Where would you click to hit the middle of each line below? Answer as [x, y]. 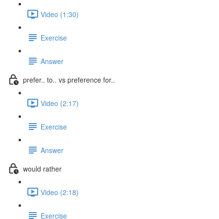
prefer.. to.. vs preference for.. [69, 79]
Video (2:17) [60, 103]
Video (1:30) [60, 14]
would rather [42, 168]
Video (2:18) [60, 192]
